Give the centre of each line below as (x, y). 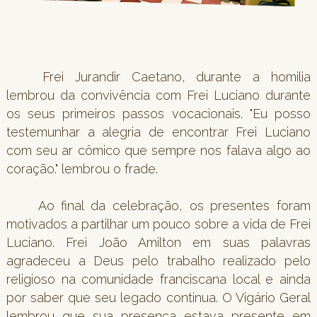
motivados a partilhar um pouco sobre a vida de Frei (158, 224)
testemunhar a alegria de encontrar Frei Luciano (158, 132)
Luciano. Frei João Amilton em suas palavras (158, 242)
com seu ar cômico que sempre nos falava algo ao (158, 150)
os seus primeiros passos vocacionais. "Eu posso (158, 113)
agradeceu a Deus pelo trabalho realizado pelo (158, 260)
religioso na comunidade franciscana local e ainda (158, 279)
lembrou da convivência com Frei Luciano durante (158, 95)
